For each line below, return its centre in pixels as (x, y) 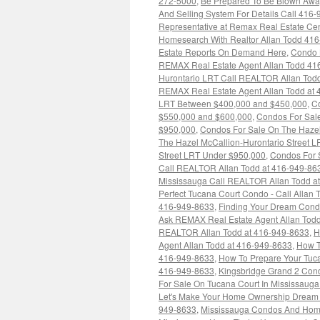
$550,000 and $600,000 (205, 116)
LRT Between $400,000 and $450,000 (233, 103)
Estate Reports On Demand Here (222, 52)
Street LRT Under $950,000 (212, 155)
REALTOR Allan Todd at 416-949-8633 (234, 232)
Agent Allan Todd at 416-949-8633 (225, 245)
